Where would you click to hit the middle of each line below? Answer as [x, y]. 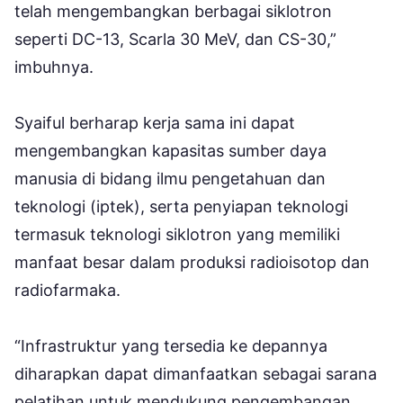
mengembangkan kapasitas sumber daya [170, 150]
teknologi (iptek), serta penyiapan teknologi [181, 206]
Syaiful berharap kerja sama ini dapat [155, 122]
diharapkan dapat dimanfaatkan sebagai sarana [196, 373]
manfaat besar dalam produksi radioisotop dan [192, 262]
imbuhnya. [54, 67]
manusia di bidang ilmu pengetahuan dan [170, 178]
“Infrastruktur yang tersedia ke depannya [171, 345]
